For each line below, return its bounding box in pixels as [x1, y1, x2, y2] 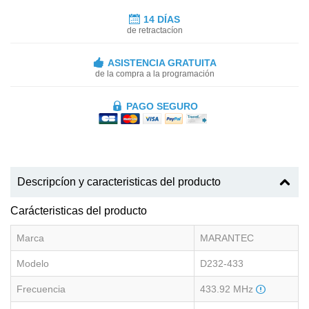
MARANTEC [200, 232, 254, 244]
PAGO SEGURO [126, 100, 198, 112]
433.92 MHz [200, 283, 256, 295]
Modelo [17, 258, 49, 270]
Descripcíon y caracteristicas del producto [17, 176, 221, 188]
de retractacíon [126, 25, 183, 35]
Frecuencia [17, 283, 66, 295]
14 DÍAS [143, 13, 180, 25]
